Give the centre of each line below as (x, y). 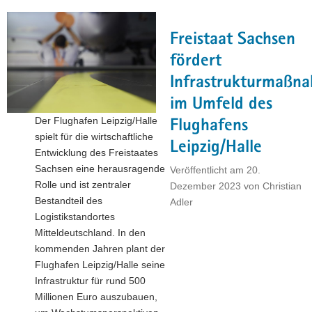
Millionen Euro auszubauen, (96, 297)
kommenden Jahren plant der (100, 249)
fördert (196, 62)
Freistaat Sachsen (233, 40)
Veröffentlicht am (208, 170)
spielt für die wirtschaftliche (94, 137)
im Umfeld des (221, 105)
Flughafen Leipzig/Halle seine (100, 265)
